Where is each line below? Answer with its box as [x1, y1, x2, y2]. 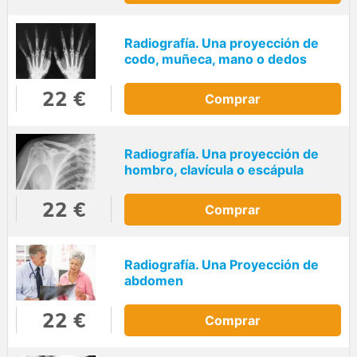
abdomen [124, 273, 183, 289]
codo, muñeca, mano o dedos [124, 51, 307, 68]
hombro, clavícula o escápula [124, 162, 304, 178]
